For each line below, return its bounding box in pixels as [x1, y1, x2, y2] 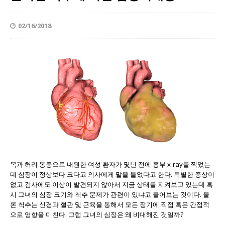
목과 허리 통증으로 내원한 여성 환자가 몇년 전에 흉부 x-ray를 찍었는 [10, 159, 210, 169]
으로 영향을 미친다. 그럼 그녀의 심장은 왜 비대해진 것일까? [10, 209, 183, 219]
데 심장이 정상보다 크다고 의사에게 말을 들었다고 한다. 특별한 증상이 [10, 169, 214, 179]
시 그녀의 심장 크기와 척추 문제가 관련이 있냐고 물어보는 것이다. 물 [10, 189, 209, 199]
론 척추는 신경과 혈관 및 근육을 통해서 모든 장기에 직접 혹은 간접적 [10, 199, 209, 209]
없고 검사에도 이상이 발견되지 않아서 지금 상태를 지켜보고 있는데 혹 [10, 179, 213, 189]
